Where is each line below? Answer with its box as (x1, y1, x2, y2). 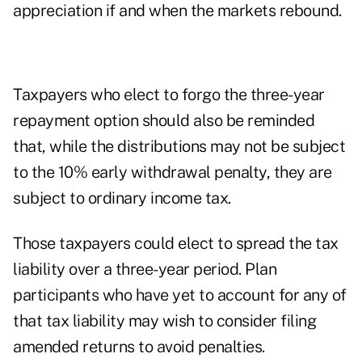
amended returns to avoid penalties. (13, 337, 265, 357)
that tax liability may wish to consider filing (13, 311, 316, 331)
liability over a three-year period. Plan (13, 259, 276, 280)
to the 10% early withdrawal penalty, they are (13, 162, 332, 183)
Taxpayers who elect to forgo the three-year (13, 85, 325, 105)
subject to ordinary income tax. (13, 188, 231, 208)
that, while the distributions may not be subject (13, 137, 345, 157)
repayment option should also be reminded (13, 111, 314, 131)
